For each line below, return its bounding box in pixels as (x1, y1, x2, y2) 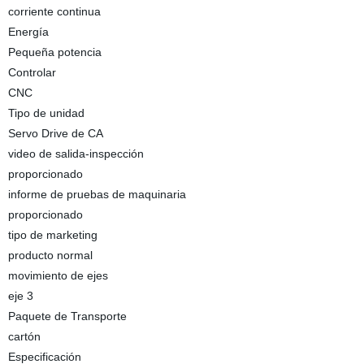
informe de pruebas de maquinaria (7, 188, 186, 201)
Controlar (7, 66, 56, 79)
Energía (7, 25, 49, 38)
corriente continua (7, 5, 101, 18)
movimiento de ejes (7, 269, 108, 282)
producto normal (7, 249, 93, 262)
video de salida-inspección (7, 147, 144, 160)
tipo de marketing (7, 228, 97, 241)
